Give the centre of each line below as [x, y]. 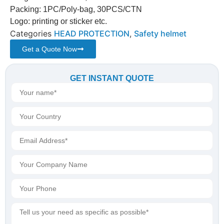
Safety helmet [160, 33]
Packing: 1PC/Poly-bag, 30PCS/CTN [76, 9]
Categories [31, 33]
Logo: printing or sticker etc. [58, 21]
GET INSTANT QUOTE [112, 78]
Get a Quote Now [49, 49]
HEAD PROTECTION [92, 33]
